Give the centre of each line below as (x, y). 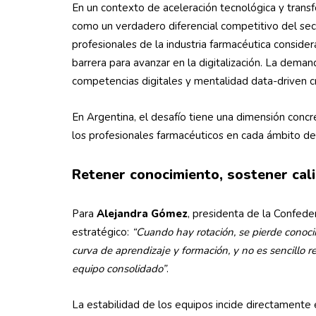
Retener (99, 175)
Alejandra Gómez (142, 214)
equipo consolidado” (119, 269)
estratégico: (102, 232)
